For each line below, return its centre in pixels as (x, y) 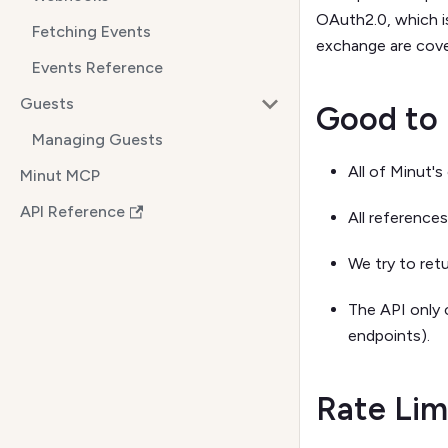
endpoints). (389, 336)
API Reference (72, 211)
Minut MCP (60, 175)
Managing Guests (97, 139)
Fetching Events (91, 31)
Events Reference (97, 67)
